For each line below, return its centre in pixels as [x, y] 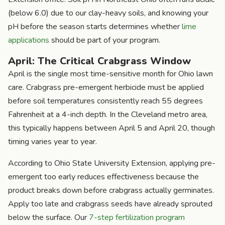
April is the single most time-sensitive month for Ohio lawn [110, 74]
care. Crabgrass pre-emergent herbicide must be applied [106, 87]
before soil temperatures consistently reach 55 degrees [105, 101]
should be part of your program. [105, 40]
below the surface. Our [48, 217]
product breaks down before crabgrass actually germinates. [111, 190]
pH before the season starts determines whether [95, 26]
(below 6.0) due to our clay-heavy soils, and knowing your [108, 13]
